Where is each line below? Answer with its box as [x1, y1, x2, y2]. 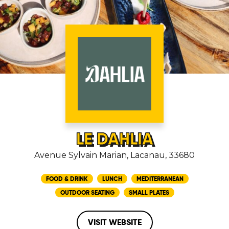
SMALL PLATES [128, 189, 169, 196]
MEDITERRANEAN [136, 175, 184, 182]
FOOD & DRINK [45, 175, 88, 182]
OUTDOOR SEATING [60, 189, 114, 196]
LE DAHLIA [76, 129, 153, 149]
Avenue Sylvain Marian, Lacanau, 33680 [34, 150, 195, 160]
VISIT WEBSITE [87, 217, 142, 227]
